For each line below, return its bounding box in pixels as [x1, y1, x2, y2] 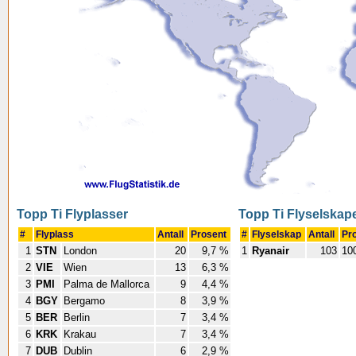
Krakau [64, 328, 99, 340]
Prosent [191, 229, 229, 240]
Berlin [64, 311, 93, 323]
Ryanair [252, 245, 289, 257]
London [64, 245, 100, 257]
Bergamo [64, 295, 108, 307]
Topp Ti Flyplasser [17, 207, 128, 221]
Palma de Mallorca [64, 278, 153, 290]
